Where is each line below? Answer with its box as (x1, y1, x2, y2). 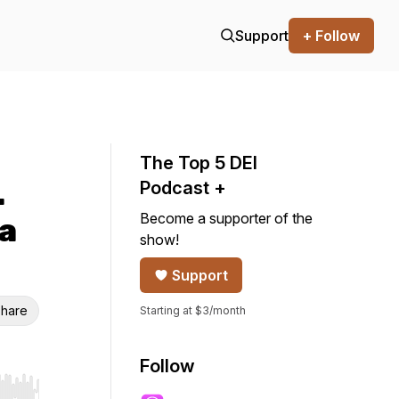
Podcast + (140, 177, 226, 199)
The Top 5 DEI (140, 152, 257, 174)
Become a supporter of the (140, 209, 313, 227)
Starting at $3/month (140, 304, 246, 317)
